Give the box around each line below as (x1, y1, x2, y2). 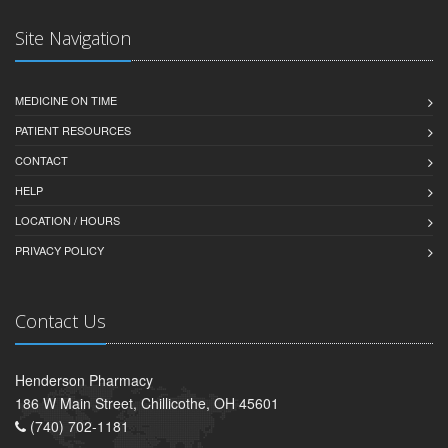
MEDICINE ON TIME (15, 91, 117, 108)
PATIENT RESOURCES (15, 121, 131, 138)
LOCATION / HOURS (15, 211, 120, 228)
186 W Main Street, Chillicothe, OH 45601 (15, 392, 279, 413)
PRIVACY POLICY (15, 241, 104, 258)
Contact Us (15, 308, 106, 333)
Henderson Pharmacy (15, 369, 153, 390)
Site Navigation (15, 25, 131, 50)
